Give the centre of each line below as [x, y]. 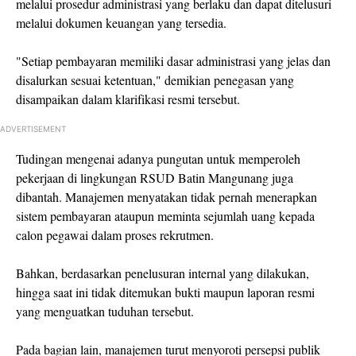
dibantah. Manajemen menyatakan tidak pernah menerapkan [166, 196]
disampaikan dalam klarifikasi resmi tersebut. [128, 99]
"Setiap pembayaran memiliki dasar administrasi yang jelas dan [173, 60]
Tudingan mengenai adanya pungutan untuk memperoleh [158, 158]
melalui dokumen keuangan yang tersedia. [121, 22]
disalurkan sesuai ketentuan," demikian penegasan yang [155, 79]
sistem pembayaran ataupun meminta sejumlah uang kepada [165, 215]
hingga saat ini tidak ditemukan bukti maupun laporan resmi [165, 292]
